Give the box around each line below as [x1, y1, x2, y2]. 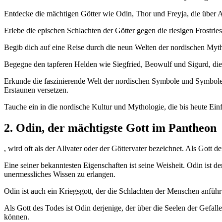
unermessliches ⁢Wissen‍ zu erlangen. [4, 170, 115, 179]
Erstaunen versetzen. [4, 85, 68, 94]
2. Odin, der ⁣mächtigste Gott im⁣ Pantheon [4, 121, 217, 134]
